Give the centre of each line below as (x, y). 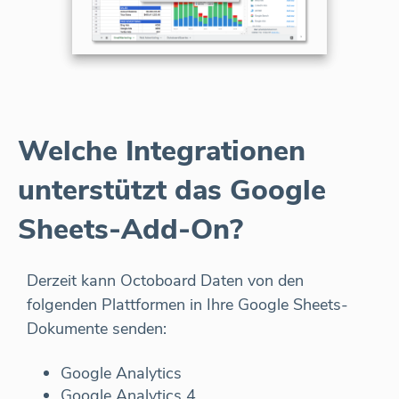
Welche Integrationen (162, 151)
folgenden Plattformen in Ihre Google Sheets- (187, 305)
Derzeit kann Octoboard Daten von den (165, 281)
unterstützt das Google (172, 191)
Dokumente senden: (97, 329)
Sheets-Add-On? (130, 230)
